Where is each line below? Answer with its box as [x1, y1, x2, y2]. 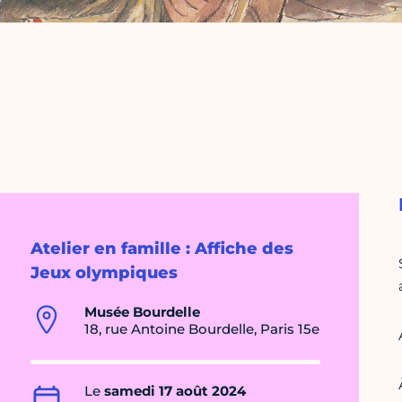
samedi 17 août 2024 [104, 382, 246, 400]
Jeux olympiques [31, 263, 178, 284]
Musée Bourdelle [84, 303, 200, 321]
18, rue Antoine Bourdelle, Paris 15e [84, 320, 319, 338]
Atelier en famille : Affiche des [31, 239, 293, 259]
